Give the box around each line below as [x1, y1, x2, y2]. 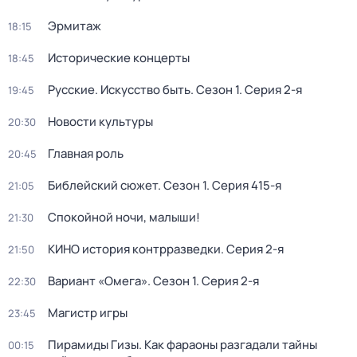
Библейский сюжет [48, 177, 158, 194]
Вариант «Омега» [48, 273, 147, 289]
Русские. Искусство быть [48, 81, 190, 98]
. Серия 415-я [206, 177, 281, 194]
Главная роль [48, 145, 124, 162]
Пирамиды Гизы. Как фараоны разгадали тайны [48, 336, 317, 353]
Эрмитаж [48, 18, 101, 34]
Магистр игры [48, 304, 127, 321]
